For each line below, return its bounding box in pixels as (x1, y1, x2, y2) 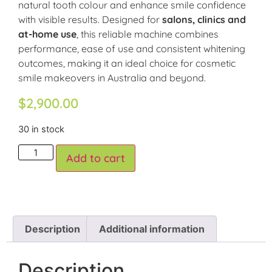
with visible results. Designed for (18, 13, 162, 26)
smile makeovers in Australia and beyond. (18, 72, 206, 84)
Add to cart (66, 151, 126, 166)
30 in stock (18, 123, 64, 135)
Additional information (98, 223, 205, 236)
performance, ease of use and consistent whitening (18, 42, 245, 55)
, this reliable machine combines (76, 28, 219, 41)
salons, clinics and (162, 13, 246, 26)
